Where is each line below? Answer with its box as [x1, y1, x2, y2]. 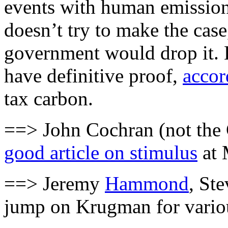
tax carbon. [4, 87, 93, 109]
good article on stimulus [4, 141, 197, 163]
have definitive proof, [4, 64, 183, 87]
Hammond [105, 172, 189, 194]
